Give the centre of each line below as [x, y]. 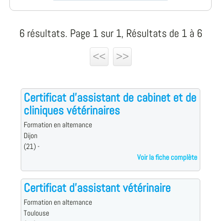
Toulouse [36, 213]
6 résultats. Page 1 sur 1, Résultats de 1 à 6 [110, 34]
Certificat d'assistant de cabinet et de [110, 98]
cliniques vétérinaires [72, 110]
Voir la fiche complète [167, 158]
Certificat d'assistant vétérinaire [97, 188]
